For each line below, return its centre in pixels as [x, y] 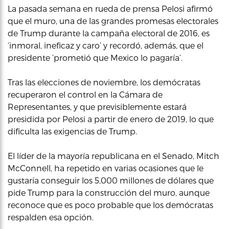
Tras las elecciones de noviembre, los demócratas [104, 82]
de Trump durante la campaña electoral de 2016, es [109, 33]
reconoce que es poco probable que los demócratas [110, 205]
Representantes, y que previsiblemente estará [97, 107]
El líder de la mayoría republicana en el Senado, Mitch [113, 156]
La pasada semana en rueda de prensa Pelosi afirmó [110, 8]
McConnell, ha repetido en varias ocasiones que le [106, 168]
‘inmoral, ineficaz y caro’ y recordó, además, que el [106, 45]
